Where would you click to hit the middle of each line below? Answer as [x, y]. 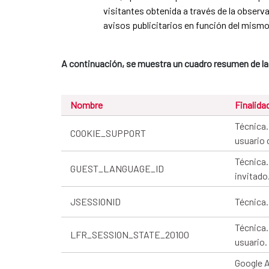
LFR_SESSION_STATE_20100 [130, 234]
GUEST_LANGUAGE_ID [117, 168]
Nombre [86, 104]
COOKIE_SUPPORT [108, 133]
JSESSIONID [95, 201]
